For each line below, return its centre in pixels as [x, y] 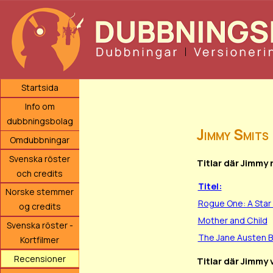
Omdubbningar [40, 140]
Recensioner [40, 258]
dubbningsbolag [40, 121]
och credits [40, 173]
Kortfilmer [40, 240]
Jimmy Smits [232, 135]
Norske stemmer [40, 192]
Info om [40, 107]
